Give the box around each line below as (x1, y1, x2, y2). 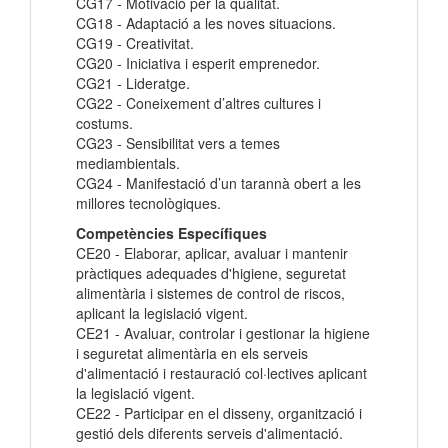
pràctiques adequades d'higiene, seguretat (76, 263, 346, 284)
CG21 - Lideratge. (76, 73, 190, 94)
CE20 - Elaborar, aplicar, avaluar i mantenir (76, 243, 348, 264)
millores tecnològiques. (76, 193, 221, 214)
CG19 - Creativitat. (76, 33, 194, 54)
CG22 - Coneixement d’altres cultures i (76, 93, 321, 114)
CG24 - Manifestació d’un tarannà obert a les (76, 173, 361, 194)
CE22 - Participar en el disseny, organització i (76, 403, 362, 424)
